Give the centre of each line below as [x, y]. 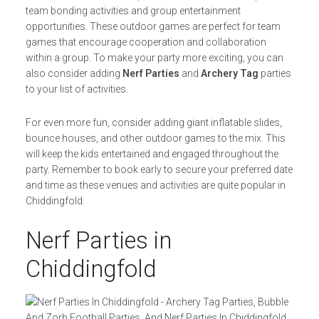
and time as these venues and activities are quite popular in [155, 185]
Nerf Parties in [98, 240]
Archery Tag [229, 73]
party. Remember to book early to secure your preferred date [159, 169]
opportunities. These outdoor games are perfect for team [153, 26]
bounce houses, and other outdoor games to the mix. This [155, 138]
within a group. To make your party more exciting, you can [154, 58]
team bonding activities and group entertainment [133, 11]
